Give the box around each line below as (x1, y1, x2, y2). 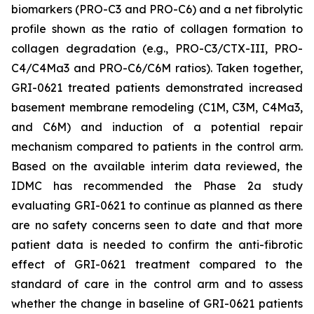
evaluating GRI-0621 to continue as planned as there (11, 198, 303, 212)
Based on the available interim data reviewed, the (11, 159, 303, 173)
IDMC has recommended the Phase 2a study (11, 179, 303, 193)
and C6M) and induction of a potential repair (11, 120, 303, 134)
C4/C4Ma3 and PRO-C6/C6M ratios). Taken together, (11, 61, 303, 75)
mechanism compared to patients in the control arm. (11, 139, 303, 153)
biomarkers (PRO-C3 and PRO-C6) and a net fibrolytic (11, 2, 303, 16)
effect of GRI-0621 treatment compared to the (11, 257, 303, 271)
